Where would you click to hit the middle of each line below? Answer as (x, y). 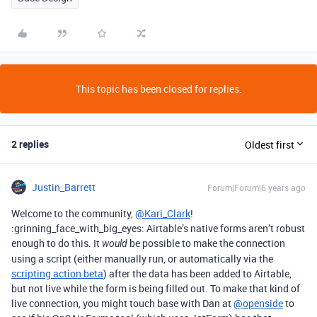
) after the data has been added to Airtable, (197, 273)
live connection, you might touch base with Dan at (122, 303)
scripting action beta (57, 273)
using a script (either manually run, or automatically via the (142, 259)
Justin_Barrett (64, 187)
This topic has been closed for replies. (158, 89)
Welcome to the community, (73, 213)
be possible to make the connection (206, 243)
